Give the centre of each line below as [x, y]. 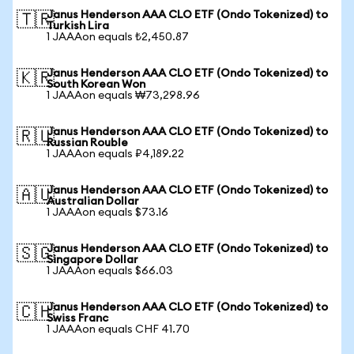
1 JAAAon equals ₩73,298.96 [123, 96]
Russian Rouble [87, 143]
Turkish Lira [78, 26]
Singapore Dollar [92, 260]
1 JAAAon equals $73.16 [107, 213]
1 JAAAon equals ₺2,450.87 [118, 37]
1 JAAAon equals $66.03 [110, 271]
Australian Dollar [93, 201]
